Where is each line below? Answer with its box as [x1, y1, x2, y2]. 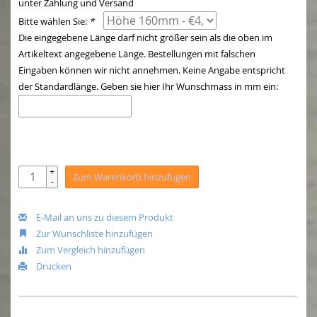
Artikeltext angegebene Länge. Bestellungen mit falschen [18, 47, 255, 61]
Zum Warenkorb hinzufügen [73, 171, 191, 184]
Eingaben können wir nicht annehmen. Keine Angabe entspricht [18, 64, 285, 77]
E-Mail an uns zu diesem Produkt [34, 211, 173, 224]
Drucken [34, 260, 71, 273]
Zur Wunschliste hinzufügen [34, 227, 153, 241]
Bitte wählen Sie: [18, 15, 89, 28]
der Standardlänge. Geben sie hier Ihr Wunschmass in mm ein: [18, 80, 278, 93]
